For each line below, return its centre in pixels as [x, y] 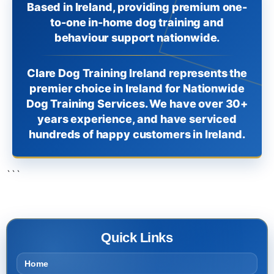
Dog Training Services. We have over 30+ [137, 104]
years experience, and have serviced [137, 119]
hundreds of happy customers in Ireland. [137, 134]
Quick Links [137, 238]
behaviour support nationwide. [137, 38]
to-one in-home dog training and [137, 22]
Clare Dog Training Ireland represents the [137, 73]
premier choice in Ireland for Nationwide [137, 88]
